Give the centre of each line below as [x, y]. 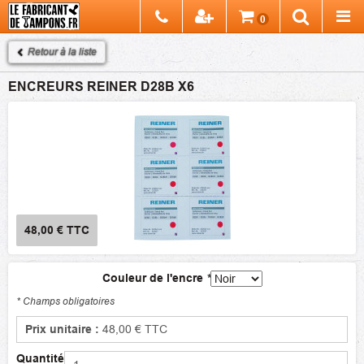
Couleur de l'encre [154, 278]
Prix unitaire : [64, 329]
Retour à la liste [62, 52]
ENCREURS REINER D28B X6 [101, 87]
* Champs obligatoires [65, 301]
